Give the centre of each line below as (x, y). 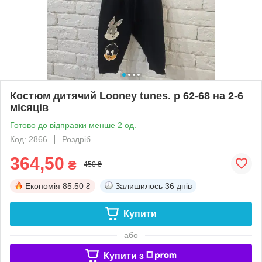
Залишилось (139, 186)
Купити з (123, 256)
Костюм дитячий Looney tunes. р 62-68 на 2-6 (127, 96)
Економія (43, 186)
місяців (29, 107)
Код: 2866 (29, 139)
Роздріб (76, 139)
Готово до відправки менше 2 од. (73, 125)
